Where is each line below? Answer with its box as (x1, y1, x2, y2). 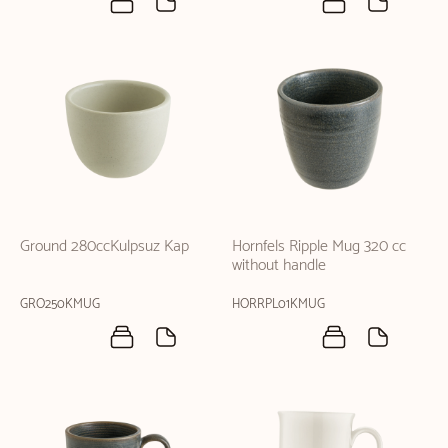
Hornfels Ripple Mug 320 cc (232, 233, 406, 260)
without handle (232, 252, 326, 279)
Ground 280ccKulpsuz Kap (20, 233, 189, 260)
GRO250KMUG (20, 294, 100, 315)
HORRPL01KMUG (232, 294, 325, 315)
